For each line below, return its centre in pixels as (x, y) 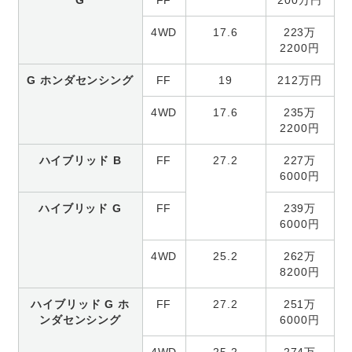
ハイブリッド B (80, 160)
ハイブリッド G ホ (80, 304)
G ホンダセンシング (80, 80)
